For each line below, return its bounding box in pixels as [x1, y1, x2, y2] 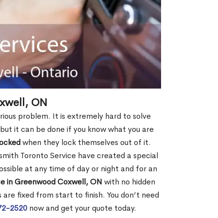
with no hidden [102, 176, 155, 187]
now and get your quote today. [27, 202, 136, 213]
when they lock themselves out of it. [20, 137, 151, 147]
